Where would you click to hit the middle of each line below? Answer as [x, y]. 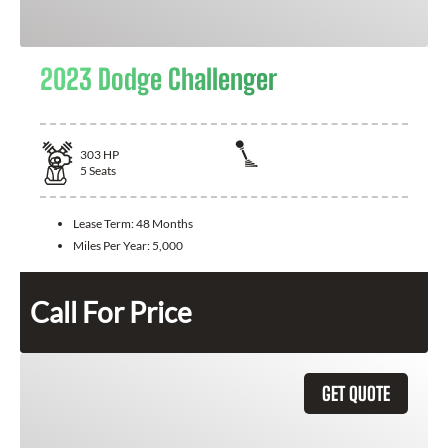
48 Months [164, 223]
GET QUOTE [356, 393]
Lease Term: [104, 223]
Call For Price [111, 311]
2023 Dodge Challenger [158, 78]
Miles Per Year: [112, 245]
